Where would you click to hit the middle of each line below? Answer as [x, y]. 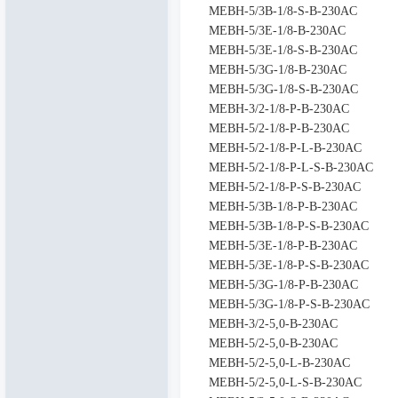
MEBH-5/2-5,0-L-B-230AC [279, 363]
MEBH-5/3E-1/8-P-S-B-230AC [288, 265]
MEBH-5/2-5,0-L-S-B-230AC [285, 382]
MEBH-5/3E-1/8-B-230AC [277, 31]
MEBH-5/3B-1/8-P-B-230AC [283, 207]
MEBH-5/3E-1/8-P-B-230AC [283, 246]
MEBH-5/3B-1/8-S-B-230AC [283, 11]
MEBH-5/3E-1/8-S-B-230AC [283, 50]
